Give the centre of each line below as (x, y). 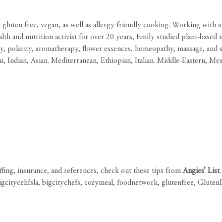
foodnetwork (137, 183)
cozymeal (99, 183)
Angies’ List (201, 171)
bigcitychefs (61, 183)
